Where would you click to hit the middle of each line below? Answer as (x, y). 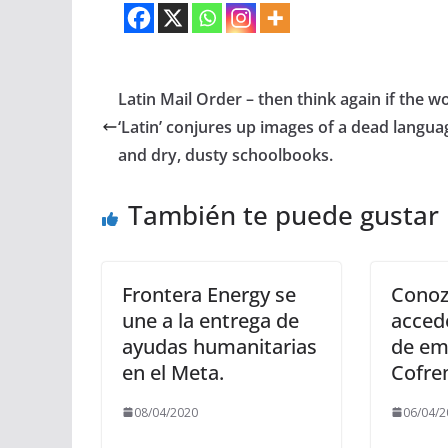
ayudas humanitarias (219, 346)
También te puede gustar (283, 214)
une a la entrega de (210, 320)
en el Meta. (173, 372)
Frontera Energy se (209, 294)
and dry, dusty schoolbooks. (225, 154)
